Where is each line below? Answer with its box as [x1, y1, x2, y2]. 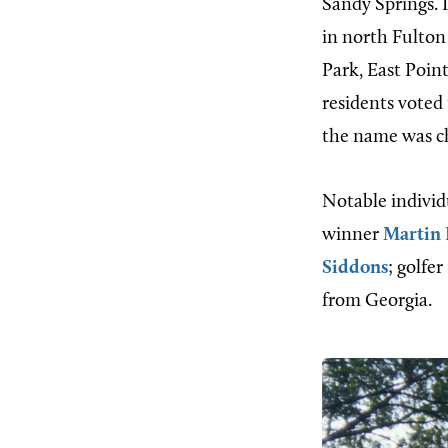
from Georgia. [322, 291, 432, 311]
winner [322, 225, 383, 245]
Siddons [322, 258, 388, 278]
